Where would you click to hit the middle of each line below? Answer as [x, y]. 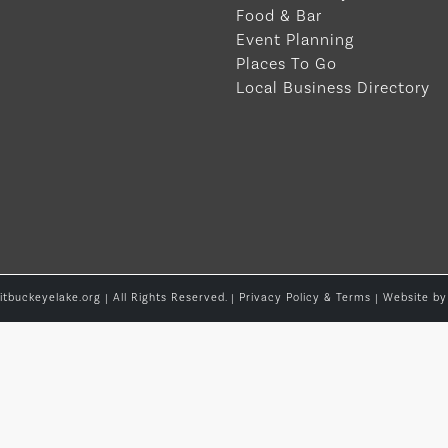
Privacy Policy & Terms [304, 297]
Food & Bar [279, 16]
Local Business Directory [333, 88]
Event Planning [295, 40]
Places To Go [286, 64]
